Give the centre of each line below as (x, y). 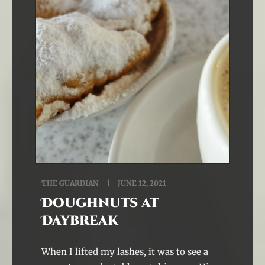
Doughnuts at (100, 203)
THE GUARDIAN (70, 183)
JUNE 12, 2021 (141, 183)
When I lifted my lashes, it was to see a (125, 252)
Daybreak (80, 221)
